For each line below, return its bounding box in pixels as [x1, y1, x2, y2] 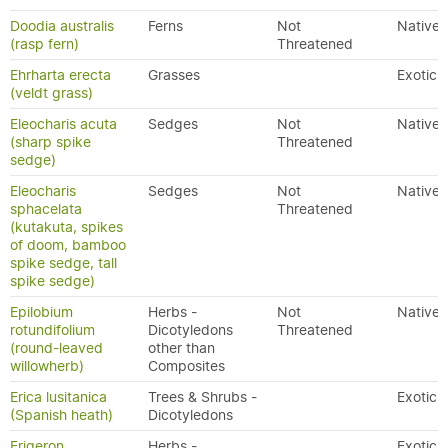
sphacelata [10, 200, 82, 218]
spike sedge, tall [10, 254, 117, 272]
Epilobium [10, 303, 73, 321]
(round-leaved [10, 339, 103, 357]
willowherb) [10, 357, 84, 375]
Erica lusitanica [10, 388, 107, 406]
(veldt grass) [10, 84, 93, 102]
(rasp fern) [10, 35, 79, 53]
